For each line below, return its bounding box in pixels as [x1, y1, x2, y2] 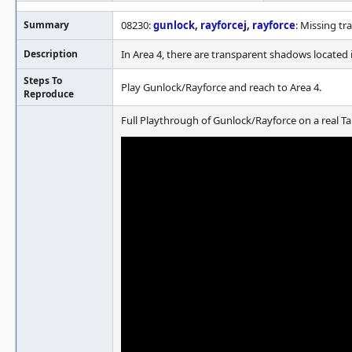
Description [24, 47, 78, 60]
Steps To [24, 74, 62, 87]
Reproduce [24, 87, 74, 101]
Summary [24, 18, 69, 31]
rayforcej [200, 18, 247, 32]
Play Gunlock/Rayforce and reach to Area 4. [121, 80, 321, 94]
